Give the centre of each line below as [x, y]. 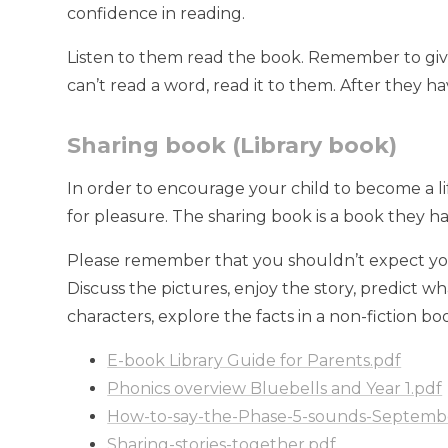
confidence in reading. [156, 14]
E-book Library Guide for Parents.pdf [254, 361]
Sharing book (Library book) [232, 146]
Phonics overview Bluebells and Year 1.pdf [275, 389]
